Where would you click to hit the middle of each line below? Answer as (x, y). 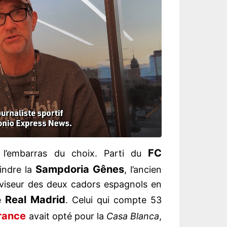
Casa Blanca (133, 216)
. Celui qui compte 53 (113, 200)
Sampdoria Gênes (80, 169)
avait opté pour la (67, 216)
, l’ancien (143, 170)
